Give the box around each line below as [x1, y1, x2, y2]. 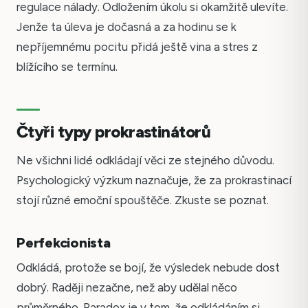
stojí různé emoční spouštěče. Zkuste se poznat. [16, 193, 269, 208]
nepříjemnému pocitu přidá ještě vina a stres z [16, 40, 258, 54]
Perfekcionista [16, 234, 111, 252]
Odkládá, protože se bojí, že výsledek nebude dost [16, 261, 280, 275]
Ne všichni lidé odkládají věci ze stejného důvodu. [16, 153, 274, 168]
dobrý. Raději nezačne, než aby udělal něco [16, 280, 237, 295]
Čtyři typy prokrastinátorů [16, 122, 211, 142]
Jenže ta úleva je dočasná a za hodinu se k [16, 20, 236, 34]
